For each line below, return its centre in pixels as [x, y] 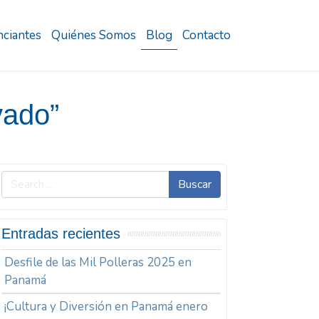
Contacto [206, 35]
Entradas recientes [61, 234]
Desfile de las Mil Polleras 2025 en [98, 263]
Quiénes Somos [94, 35]
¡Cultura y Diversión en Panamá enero [106, 307]
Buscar [194, 184]
